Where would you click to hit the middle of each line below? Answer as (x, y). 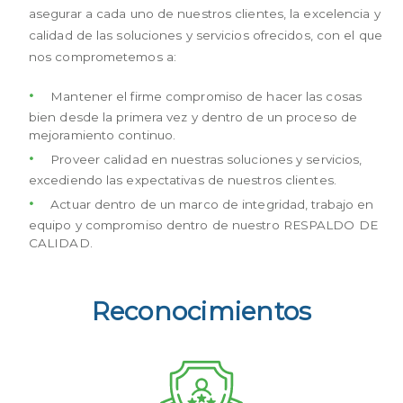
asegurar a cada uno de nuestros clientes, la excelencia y (204, 14)
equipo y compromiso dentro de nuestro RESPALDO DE (203, 225)
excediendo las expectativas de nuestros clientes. (182, 180)
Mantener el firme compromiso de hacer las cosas (204, 97)
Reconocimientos (201, 312)
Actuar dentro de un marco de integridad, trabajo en (210, 205)
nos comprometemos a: (102, 57)
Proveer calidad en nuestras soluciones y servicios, (205, 160)
